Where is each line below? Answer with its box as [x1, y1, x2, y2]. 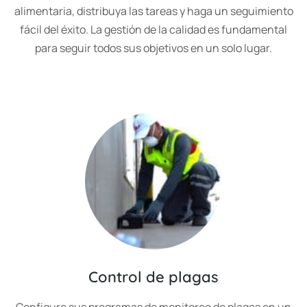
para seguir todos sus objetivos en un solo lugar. [35, 40, 272, 56]
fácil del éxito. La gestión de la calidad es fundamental [20, 22, 287, 37]
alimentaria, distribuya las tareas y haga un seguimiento [14, 3, 293, 19]
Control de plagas [88, 267, 219, 286]
